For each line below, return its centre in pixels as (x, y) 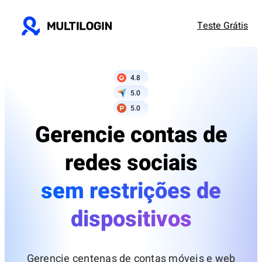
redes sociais (131, 163)
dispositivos (131, 219)
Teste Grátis (223, 26)
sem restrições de (131, 191)
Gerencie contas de (131, 135)
